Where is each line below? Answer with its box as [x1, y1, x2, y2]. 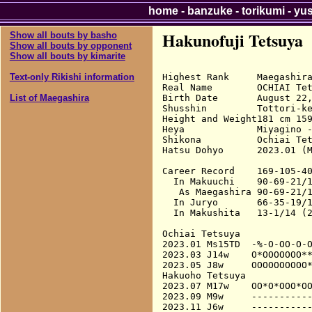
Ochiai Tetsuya [162, 228, 240, 239]
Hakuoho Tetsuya [162, 270, 246, 281]
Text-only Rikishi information [9, 71, 134, 82]
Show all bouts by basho [9, 29, 117, 40]
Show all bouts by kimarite [9, 50, 125, 61]
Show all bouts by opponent [9, 40, 132, 51]
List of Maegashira [9, 92, 89, 103]
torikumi [241, 5, 285, 17]
